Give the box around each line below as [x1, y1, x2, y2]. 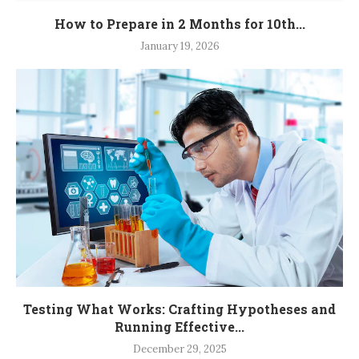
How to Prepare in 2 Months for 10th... [54, 15, 305, 33]
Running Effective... [115, 318, 244, 336]
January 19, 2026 [139, 39, 220, 54]
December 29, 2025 [132, 342, 227, 357]
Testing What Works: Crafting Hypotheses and [23, 301, 336, 318]
